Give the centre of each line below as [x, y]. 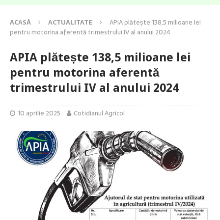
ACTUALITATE [70, 23]
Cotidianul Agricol [99, 113]
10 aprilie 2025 [39, 113]
